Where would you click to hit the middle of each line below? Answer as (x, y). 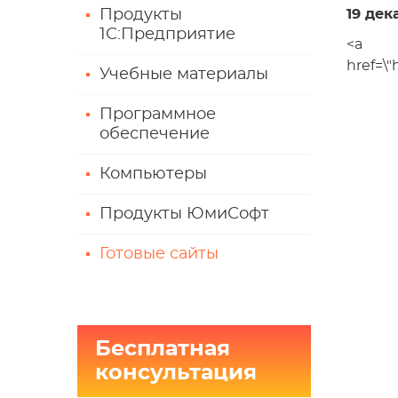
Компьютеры (153, 174)
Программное (158, 115)
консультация (176, 373)
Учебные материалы (184, 75)
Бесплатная (163, 349)
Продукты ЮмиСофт (184, 214)
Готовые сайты (159, 254)
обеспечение (155, 134)
